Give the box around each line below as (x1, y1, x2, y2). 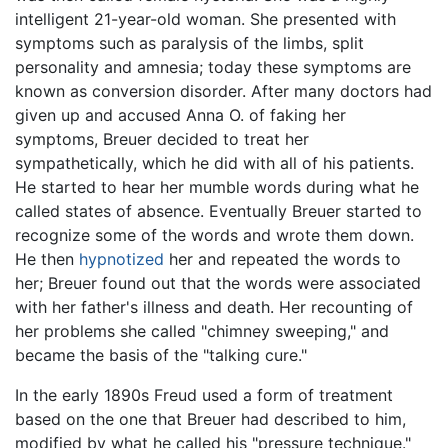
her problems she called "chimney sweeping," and (15, 321, 389, 342)
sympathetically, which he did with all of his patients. (15, 153, 414, 174)
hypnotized (79, 249, 164, 270)
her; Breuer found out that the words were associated (15, 273, 421, 294)
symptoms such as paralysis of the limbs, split (15, 33, 364, 54)
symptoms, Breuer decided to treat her (15, 129, 309, 150)
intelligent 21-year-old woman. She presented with (15, 9, 396, 30)
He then (15, 249, 79, 270)
